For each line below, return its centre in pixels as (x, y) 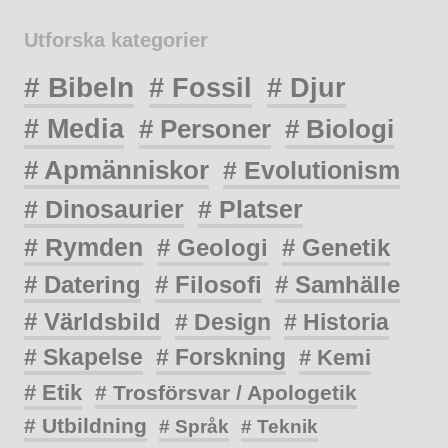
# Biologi (340, 129)
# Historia (336, 321)
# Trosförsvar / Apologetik (225, 393)
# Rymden (83, 247)
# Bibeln (79, 87)
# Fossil (201, 87)
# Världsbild (92, 321)
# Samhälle (338, 284)
